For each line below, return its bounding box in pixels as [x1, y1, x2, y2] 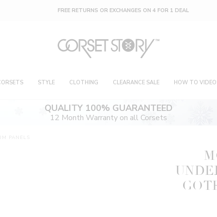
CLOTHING [69, 79, 98, 87]
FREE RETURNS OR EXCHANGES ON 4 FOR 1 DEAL [43, 7, 174, 14]
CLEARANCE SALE [113, 79, 159, 87]
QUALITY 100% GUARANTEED [44, 102, 172, 114]
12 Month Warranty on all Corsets [49, 112, 167, 124]
